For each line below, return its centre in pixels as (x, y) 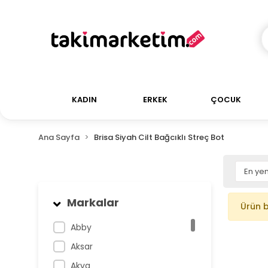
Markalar (93, 202)
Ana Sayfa (59, 137)
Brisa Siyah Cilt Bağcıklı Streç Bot (159, 137)
